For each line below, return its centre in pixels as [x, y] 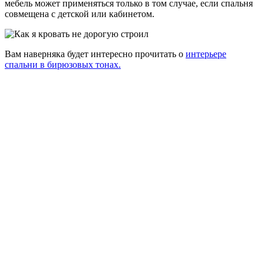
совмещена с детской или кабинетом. [80, 14]
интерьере [206, 54]
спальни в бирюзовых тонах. [63, 65]
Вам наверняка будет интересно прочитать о [95, 54]
